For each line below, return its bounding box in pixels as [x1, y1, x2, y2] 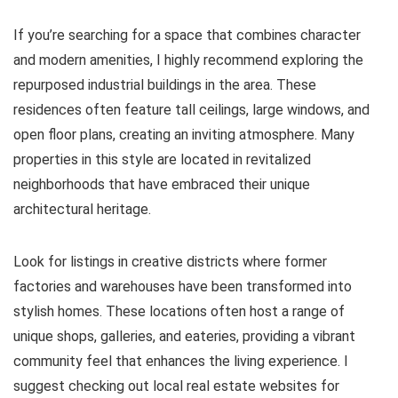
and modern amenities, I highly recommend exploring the [13, 52, 363, 68]
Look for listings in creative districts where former [13, 253, 327, 270]
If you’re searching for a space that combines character [13, 27, 361, 44]
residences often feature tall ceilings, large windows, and [13, 101, 370, 118]
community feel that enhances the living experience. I [13, 353, 348, 370]
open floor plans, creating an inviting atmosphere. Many [13, 126, 354, 143]
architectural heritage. [13, 201, 151, 218]
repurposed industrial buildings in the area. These [13, 76, 316, 93]
